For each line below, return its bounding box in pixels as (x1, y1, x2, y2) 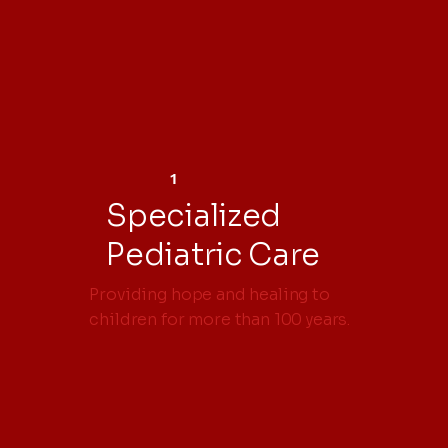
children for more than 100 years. (89, 309, 351, 331)
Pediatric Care (106, 236, 321, 275)
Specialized (106, 197, 282, 236)
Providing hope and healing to (89, 284, 330, 306)
